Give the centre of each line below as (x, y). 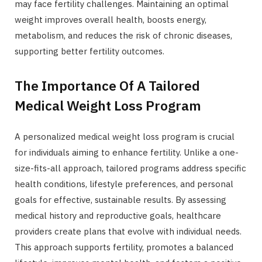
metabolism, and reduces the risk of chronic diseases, (123, 35)
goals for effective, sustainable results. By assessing (120, 199)
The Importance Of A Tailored (107, 85)
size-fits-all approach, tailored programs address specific (130, 168)
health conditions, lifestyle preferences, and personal (124, 184)
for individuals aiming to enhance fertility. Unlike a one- (127, 152)
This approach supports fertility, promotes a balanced (124, 247)
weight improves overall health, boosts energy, (111, 20)
